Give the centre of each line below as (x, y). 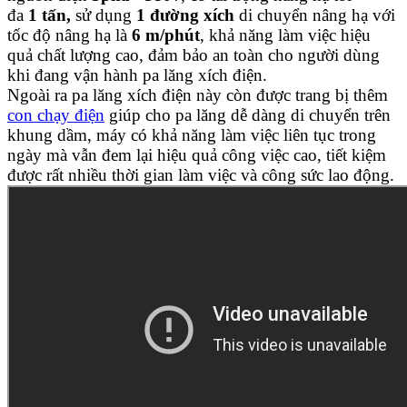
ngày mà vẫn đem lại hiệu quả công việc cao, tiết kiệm (197, 155)
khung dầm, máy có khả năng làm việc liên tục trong (192, 135)
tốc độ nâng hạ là (69, 35)
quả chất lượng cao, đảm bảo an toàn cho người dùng (194, 55)
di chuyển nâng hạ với (317, 15)
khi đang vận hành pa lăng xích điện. (137, 75)
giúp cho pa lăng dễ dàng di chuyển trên (248, 115)
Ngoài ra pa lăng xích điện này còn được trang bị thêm (198, 95)
